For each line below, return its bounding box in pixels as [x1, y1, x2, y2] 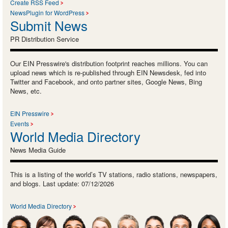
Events [10, 119, 29, 128]
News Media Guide [10, 145, 66, 155]
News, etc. [10, 86, 42, 96]
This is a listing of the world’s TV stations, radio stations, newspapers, [10, 169, 217, 180]
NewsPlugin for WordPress [10, 8, 84, 17]
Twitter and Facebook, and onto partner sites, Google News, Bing [10, 77, 202, 87]
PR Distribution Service [10, 34, 79, 44]
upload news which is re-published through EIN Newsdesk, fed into [10, 68, 206, 78]
